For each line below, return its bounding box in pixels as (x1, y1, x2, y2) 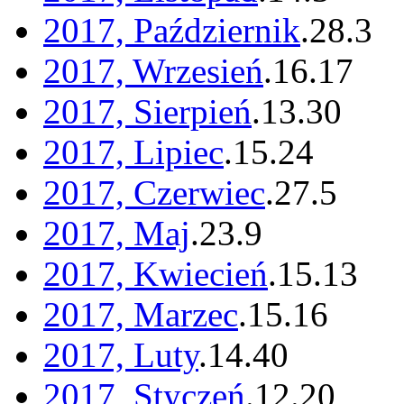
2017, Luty (43, 335, 198, 375)
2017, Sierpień (43, 92, 252, 132)
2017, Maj (43, 214, 190, 253)
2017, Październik (43, 11, 300, 50)
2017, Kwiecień (43, 254, 268, 294)
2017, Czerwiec (43, 173, 265, 213)
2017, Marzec (43, 295, 238, 335)
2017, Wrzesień (43, 51, 263, 91)
